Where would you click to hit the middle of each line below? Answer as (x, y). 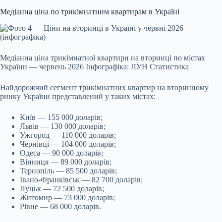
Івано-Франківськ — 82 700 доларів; (81, 180)
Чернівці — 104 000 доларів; (68, 144)
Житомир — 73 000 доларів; (67, 198)
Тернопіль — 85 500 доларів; (68, 171)
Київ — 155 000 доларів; (61, 117)
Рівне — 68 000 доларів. (60, 207)
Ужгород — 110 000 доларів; (68, 135)
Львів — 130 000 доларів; (63, 126)
